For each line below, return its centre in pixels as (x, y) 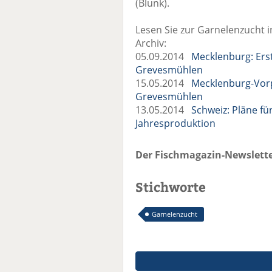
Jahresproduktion (175, 124)
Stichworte (171, 187)
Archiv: (151, 43)
